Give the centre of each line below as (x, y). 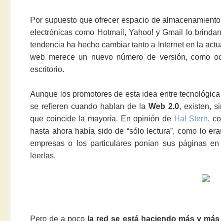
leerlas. (43, 156)
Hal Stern (191, 119)
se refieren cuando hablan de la (89, 107)
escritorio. (47, 70)
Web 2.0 (164, 107)
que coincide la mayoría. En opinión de (102, 119)
